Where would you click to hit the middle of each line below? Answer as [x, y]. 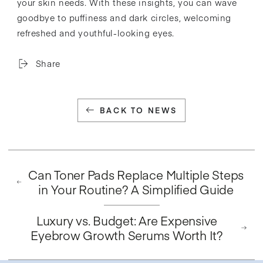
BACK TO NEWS [138, 111]
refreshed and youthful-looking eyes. [96, 33]
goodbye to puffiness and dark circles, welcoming [124, 17]
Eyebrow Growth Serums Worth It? [127, 235]
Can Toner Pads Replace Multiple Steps [136, 174]
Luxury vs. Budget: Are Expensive [127, 221]
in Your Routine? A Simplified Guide [136, 189]
